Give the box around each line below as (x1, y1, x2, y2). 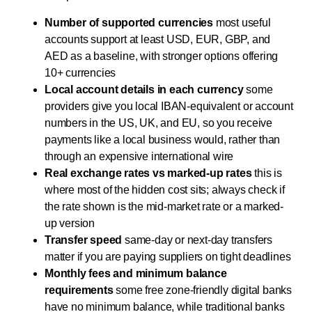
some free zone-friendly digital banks (113, 283, 292, 296)
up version (45, 217, 95, 229)
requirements (45, 283, 114, 296)
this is (251, 166, 282, 179)
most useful (213, 16, 271, 29)
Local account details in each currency (45, 83, 244, 95)
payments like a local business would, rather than (45, 133, 281, 146)
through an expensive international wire (45, 150, 234, 162)
